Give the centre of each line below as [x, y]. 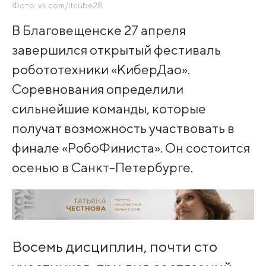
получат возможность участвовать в [123, 128]
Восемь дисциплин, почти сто [114, 247]
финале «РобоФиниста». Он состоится [131, 147]
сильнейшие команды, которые [109, 108]
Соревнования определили [97, 88]
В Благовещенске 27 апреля [99, 30]
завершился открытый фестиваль [116, 49]
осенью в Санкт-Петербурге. [102, 167]
